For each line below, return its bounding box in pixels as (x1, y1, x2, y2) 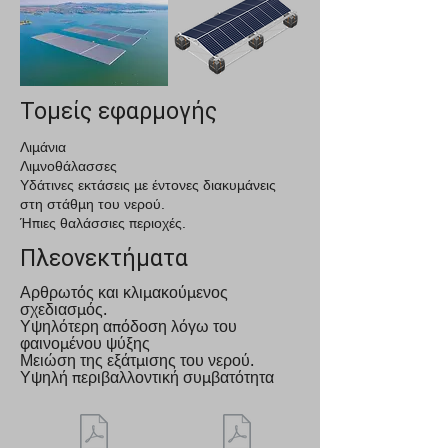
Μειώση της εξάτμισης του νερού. (20, 351, 254, 370)
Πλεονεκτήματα (20, 245, 188, 272)
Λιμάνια (20, 139, 66, 155)
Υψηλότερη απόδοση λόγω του (20, 317, 237, 336)
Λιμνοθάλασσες (20, 158, 117, 174)
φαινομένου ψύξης (20, 334, 150, 353)
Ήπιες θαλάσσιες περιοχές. (20, 215, 190, 231)
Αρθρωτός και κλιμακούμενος (20, 283, 228, 302)
